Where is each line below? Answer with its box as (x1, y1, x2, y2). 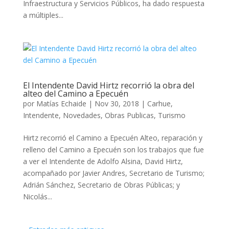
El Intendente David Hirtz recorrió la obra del (22, 80, 194, 91)
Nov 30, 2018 (94, 99, 139, 108)
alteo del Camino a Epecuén (22, 88, 128, 99)
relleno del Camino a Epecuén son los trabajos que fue (22, 145, 204, 154)
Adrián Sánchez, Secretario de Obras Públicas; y (22, 180, 180, 190)
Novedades (62, 110, 101, 120)
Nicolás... (22, 192, 52, 201)
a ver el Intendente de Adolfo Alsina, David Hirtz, (22, 156, 183, 166)
